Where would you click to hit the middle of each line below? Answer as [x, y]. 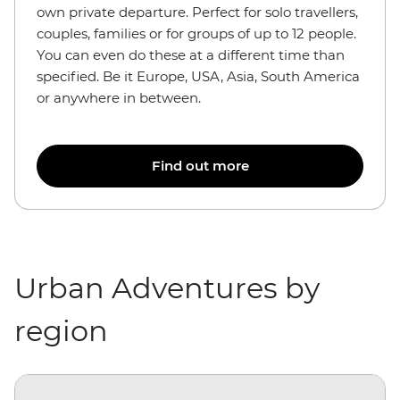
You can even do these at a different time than [191, 55]
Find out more [200, 166]
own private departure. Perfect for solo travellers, [197, 12]
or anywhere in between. [121, 98]
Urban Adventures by [167, 288]
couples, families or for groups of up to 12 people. [196, 33]
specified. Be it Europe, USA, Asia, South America [198, 76]
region [61, 331]
